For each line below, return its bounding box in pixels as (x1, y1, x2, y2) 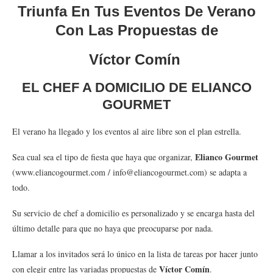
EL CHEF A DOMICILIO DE (21, 79, 191, 95)
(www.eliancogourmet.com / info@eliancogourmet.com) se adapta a (12, 166, 247, 178)
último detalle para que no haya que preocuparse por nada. (12, 222, 213, 234)
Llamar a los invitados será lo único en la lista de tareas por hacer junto (12, 247, 258, 260)
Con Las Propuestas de (55, 21, 218, 38)
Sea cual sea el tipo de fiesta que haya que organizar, (12, 151, 195, 163)
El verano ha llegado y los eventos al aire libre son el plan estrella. (12, 125, 241, 137)
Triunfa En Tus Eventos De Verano (17, 2, 256, 19)
